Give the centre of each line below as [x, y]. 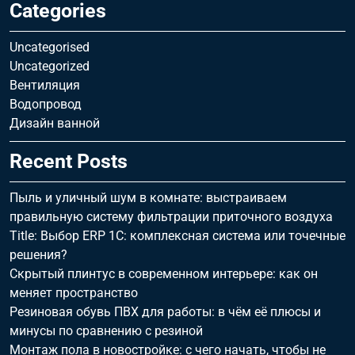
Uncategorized [50, 66]
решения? [38, 255]
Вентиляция [45, 85]
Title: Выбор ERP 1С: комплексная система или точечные [177, 236]
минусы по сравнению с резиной [106, 331]
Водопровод [46, 104]
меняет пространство [74, 293]
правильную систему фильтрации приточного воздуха [171, 217]
